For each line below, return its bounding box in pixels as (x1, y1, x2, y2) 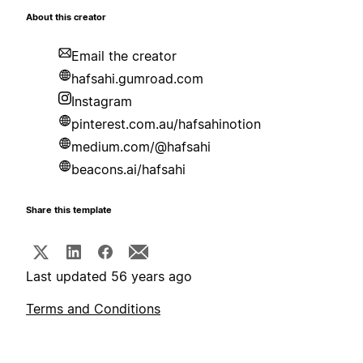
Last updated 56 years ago (26, 268, 192, 285)
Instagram (71, 93, 132, 110)
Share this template (26, 205, 112, 216)
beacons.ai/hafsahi (71, 161, 186, 178)
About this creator (26, 12, 106, 23)
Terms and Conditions (26, 301, 160, 318)
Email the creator (71, 48, 177, 65)
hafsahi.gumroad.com (71, 70, 203, 88)
